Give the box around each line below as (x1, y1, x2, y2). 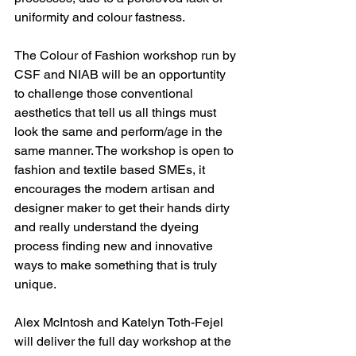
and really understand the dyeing (14, 219, 202, 235)
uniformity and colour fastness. (14, 10, 185, 25)
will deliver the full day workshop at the (14, 334, 234, 350)
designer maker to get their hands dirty (14, 200, 233, 216)
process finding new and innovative (14, 238, 216, 254)
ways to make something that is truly (14, 257, 220, 273)
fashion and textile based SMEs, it (14, 162, 208, 178)
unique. (14, 277, 56, 292)
